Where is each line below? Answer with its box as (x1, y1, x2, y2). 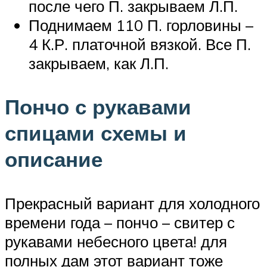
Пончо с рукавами (5, 94, 191, 120)
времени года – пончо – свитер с (5, 212, 235, 232)
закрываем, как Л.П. (29, 54, 169, 73)
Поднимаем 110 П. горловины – (29, 15, 253, 35)
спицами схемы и (5, 120, 187, 147)
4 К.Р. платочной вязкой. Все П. (29, 35, 251, 54)
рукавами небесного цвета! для (5, 231, 227, 251)
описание (5, 146, 103, 173)
